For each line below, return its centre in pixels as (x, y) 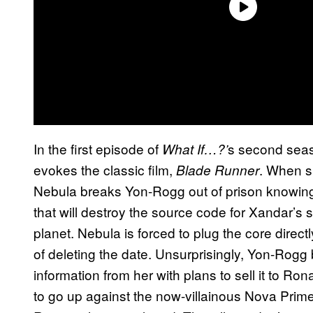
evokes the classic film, (105, 169)
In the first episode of (98, 148)
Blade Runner (218, 169)
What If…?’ (195, 148)
